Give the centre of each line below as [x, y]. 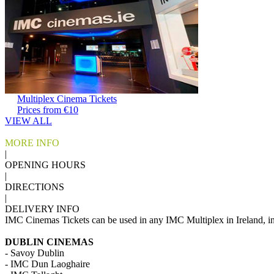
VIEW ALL [28, 121]
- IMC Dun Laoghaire [47, 264]
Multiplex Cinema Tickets [67, 99]
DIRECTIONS [35, 187]
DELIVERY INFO [42, 209]
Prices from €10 [48, 110]
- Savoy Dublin [35, 253]
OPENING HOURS [45, 165]
